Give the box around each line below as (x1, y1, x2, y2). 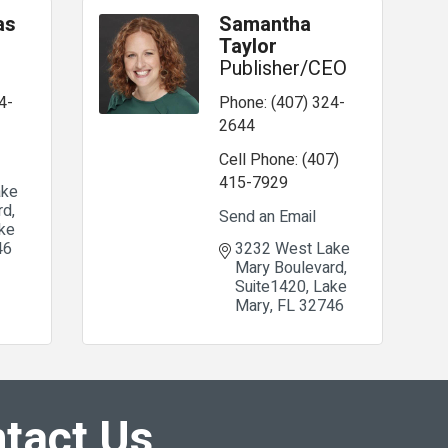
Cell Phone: (218, 148, 298, 172)
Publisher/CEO (218, 54, 347, 83)
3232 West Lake (234, 237, 350, 261)
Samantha (218, 10, 311, 39)
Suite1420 (234, 275, 306, 299)
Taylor (218, 32, 277, 61)
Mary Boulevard (234, 256, 344, 280)
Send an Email (218, 205, 316, 229)
